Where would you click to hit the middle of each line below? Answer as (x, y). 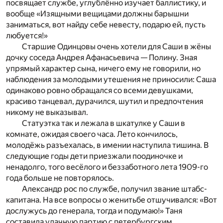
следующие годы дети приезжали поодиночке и (94, 156)
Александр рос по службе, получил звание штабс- (114, 189)
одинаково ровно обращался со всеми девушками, (100, 90)
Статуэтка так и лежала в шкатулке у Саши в (104, 123)
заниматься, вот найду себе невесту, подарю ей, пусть (106, 24)
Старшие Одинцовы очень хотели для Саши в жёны (116, 46)
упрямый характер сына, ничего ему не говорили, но (103, 68)
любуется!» (27, 35)
